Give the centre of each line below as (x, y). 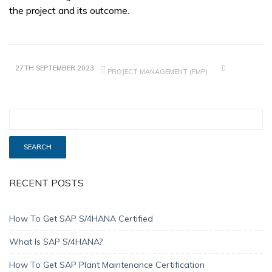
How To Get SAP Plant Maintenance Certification (107, 265)
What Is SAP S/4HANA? (56, 242)
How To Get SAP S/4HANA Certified (81, 219)
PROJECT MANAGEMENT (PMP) (158, 72)
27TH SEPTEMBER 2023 (54, 68)
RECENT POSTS (46, 183)
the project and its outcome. (69, 10)
